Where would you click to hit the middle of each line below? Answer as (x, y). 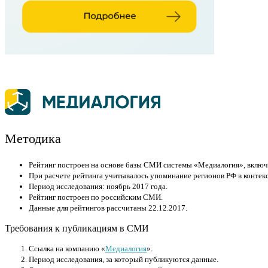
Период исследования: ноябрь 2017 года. (98, 187)
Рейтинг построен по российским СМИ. (96, 197)
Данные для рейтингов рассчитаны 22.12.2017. (108, 208)
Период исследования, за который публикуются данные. (124, 260)
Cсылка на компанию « (67, 249)
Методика (33, 139)
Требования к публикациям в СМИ (77, 229)
